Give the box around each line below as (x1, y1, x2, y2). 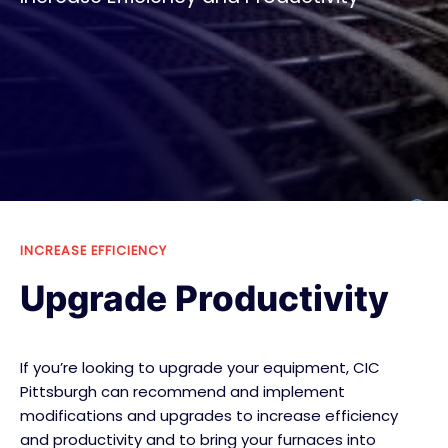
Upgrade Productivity (20, 276, 389, 319)
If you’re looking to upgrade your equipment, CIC (20, 356, 380, 378)
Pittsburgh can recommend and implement (20, 380, 345, 402)
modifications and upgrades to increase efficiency (20, 404, 398, 426)
